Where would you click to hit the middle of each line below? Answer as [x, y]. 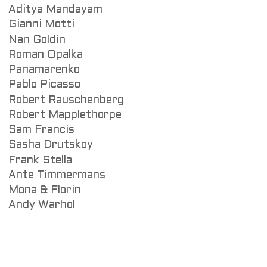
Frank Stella [40, 160]
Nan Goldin [37, 40]
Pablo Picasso [44, 85]
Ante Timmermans [57, 175]
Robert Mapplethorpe [65, 115]
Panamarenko [44, 70]
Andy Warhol [42, 206]
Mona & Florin [45, 191]
